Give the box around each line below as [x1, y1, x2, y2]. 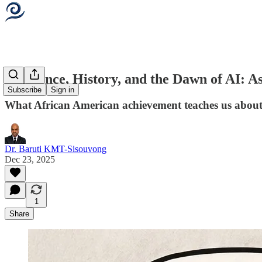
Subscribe [8, 85, 42, 95]
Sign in [51, 85, 74, 95]
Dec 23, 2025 [5, 154, 55, 164]
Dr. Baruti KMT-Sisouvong [5, 143, 106, 154]
